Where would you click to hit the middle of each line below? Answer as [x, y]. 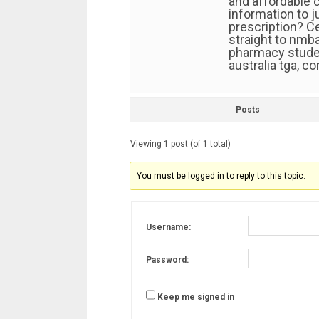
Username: [168, 227]
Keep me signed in [196, 297]
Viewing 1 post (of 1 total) [181, 144]
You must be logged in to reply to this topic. [221, 176]
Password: [167, 260]
